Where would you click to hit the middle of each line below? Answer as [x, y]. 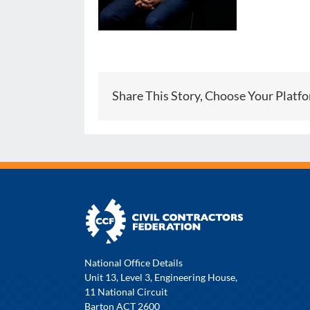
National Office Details [133, 262]
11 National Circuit [126, 291]
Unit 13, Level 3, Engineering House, [161, 277]
